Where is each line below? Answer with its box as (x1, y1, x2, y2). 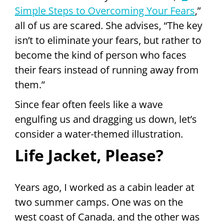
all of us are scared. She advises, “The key (15, 18, 202, 32)
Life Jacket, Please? (15, 144, 163, 166)
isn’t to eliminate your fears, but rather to (15, 33, 201, 47)
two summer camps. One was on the (15, 195, 183, 209)
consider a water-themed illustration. (15, 127, 183, 141)
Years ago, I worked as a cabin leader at (15, 180, 194, 194)
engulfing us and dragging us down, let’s (15, 112, 197, 126)
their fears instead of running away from (15, 63, 199, 76)
